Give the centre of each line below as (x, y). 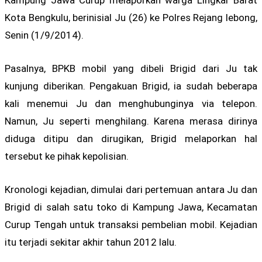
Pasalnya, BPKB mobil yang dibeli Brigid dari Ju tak (131, 69)
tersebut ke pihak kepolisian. (67, 156)
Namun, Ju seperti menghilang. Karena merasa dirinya (131, 121)
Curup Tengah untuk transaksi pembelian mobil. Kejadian (131, 225)
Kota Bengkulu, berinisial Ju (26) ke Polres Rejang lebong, (131, 18)
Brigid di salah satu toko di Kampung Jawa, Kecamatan (131, 207)
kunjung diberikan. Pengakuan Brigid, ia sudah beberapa (131, 86)
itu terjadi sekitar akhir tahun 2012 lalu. (91, 242)
